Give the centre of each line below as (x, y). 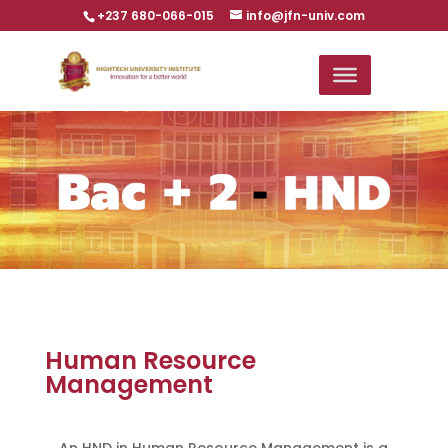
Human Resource (150, 360)
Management (128, 384)
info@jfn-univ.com (305, 15)
